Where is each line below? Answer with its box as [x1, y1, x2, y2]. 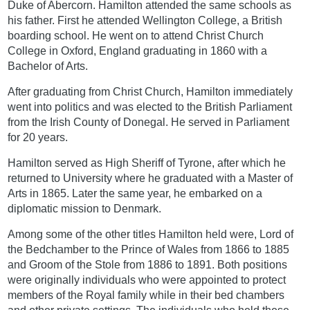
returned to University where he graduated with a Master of [8, 172, 293, 184]
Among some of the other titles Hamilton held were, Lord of [8, 228, 294, 240]
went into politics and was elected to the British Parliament [8, 100, 293, 113]
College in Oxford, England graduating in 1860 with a [8, 44, 268, 57]
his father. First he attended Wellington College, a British [8, 14, 283, 26]
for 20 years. [8, 131, 69, 143]
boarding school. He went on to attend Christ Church [8, 29, 264, 42]
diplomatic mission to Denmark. [8, 202, 162, 215]
